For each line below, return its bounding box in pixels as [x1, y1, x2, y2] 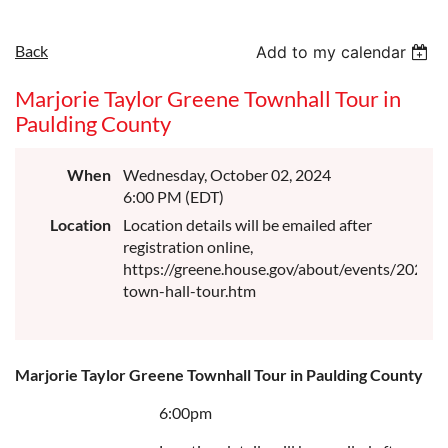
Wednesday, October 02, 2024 [123, 165, 331, 184]
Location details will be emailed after [123, 215, 372, 234]
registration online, [123, 237, 253, 256]
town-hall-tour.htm [123, 281, 256, 300]
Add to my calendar [256, 42, 407, 62]
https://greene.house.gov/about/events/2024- [123, 259, 438, 278]
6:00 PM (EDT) [123, 187, 224, 206]
